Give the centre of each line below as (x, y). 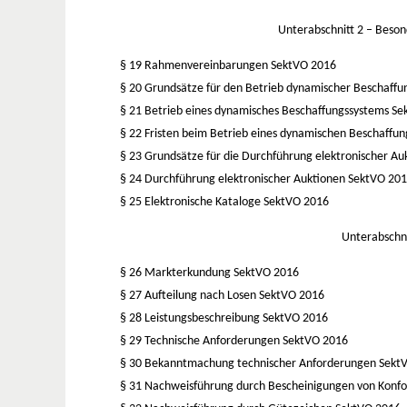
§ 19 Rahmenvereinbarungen (195, 65)
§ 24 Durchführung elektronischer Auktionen (234, 179)
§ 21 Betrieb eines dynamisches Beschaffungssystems (256, 111)
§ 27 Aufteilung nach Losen (189, 295)
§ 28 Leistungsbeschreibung (191, 318)
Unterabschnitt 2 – (326, 30)
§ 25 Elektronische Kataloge (192, 202)
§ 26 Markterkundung (177, 273)
